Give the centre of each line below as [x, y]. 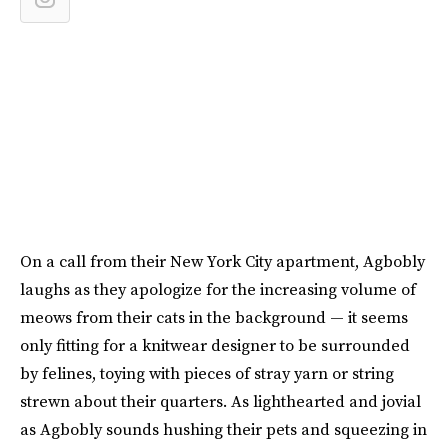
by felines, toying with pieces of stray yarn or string [207, 373]
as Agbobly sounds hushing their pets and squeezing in [223, 429]
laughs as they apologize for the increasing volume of [218, 289]
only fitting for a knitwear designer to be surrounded [215, 345]
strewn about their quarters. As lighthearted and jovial [220, 401]
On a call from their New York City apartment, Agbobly [222, 261]
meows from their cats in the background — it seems [214, 317]
